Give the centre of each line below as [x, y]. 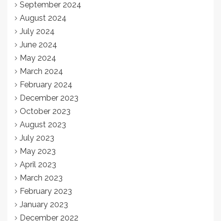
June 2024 [38, 44]
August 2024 [43, 18]
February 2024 [46, 84]
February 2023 [46, 191]
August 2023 [43, 124]
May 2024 [38, 58]
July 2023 [37, 138]
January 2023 [44, 204]
